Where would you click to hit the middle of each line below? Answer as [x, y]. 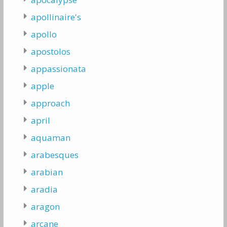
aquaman [50, 137]
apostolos [50, 51]
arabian [47, 172]
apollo [44, 34]
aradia [44, 189]
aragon [45, 206]
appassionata [58, 68]
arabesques [54, 155]
